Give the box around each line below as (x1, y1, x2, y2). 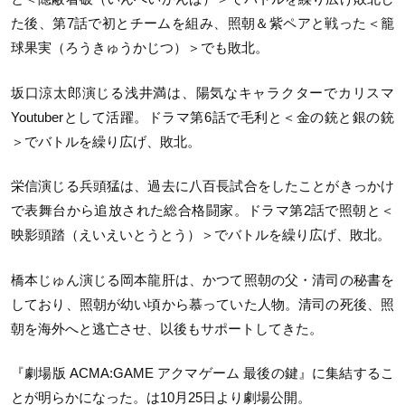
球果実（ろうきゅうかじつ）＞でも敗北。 (11, 40, 268, 56)
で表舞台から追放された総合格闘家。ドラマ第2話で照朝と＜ (11, 202, 394, 219)
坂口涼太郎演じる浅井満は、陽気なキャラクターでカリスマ (11, 84, 394, 100)
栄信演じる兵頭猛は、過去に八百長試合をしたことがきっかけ (11, 178, 394, 194)
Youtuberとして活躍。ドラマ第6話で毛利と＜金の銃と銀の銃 (11, 108, 394, 125)
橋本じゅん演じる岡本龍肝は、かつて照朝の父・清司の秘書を (11, 271, 394, 287)
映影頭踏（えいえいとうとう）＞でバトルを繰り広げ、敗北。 (11, 227, 391, 243)
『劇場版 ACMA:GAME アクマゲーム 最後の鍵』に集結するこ (11, 365, 394, 381)
